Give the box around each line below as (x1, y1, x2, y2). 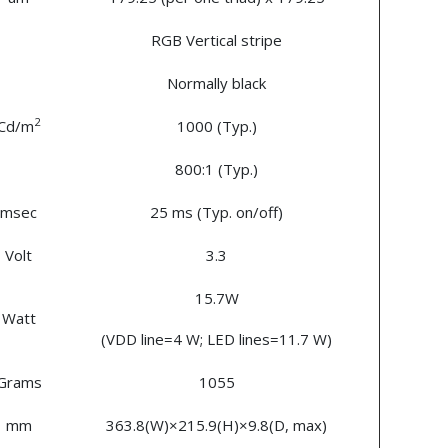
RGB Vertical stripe (151, 30, 282, 51)
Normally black (167, 73, 266, 94)
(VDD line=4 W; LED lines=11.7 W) (101, 329, 332, 350)
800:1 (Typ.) (175, 159, 258, 180)
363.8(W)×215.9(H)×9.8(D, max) (106, 415, 327, 436)
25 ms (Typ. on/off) (150, 202, 283, 223)
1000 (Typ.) (176, 116, 257, 137)
